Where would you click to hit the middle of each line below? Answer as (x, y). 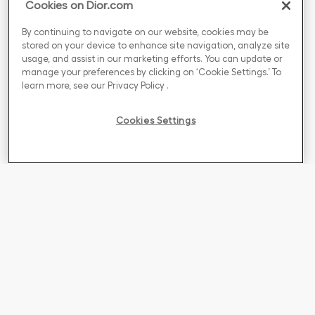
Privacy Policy (136, 86)
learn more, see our (64, 86)
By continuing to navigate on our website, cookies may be (145, 32)
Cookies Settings (156, 121)
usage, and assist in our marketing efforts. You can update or (152, 59)
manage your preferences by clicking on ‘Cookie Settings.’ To (151, 72)
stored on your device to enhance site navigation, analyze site (155, 46)
